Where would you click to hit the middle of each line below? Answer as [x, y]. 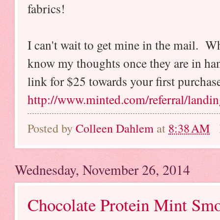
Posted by [52, 128]
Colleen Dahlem [115, 128]
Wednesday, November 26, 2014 [102, 169]
